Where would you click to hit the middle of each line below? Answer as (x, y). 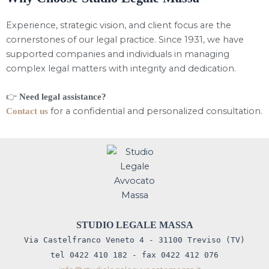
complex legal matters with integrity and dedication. (121, 68)
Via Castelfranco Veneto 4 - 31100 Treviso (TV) (134, 240)
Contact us (27, 111)
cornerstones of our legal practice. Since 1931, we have (125, 39)
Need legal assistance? (63, 97)
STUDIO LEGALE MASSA (134, 225)
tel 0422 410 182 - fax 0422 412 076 (134, 255)
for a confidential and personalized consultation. (155, 111)
